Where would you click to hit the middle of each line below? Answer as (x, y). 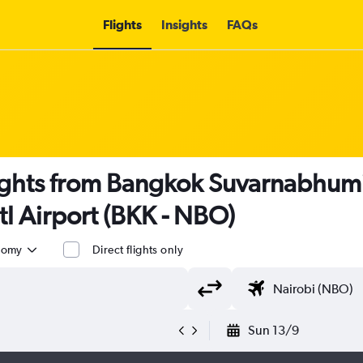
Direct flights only (138, 250)
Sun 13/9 (273, 330)
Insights (184, 24)
